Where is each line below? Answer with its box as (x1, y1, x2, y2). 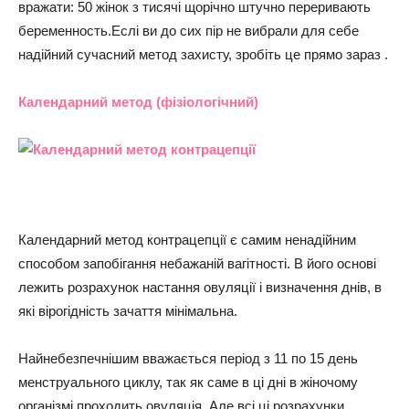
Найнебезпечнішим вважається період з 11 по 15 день (18, 351, 358, 366)
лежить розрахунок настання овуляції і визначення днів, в (18, 279, 382, 295)
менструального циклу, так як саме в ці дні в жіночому (18, 374, 358, 390)
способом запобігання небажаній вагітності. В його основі (18, 256, 376, 271)
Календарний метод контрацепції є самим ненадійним (18, 232, 356, 247)
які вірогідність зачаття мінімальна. (18, 303, 237, 319)
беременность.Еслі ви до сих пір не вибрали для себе (18, 23, 359, 38)
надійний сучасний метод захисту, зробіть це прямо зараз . (18, 47, 388, 62)
